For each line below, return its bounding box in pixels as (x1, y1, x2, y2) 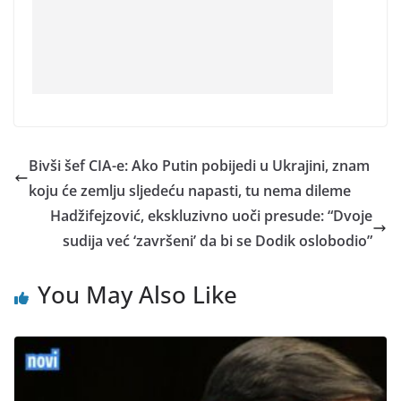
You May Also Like (38, 278, 237, 311)
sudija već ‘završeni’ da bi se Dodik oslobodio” (63, 231, 372, 252)
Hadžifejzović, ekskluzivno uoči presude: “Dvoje (50, 206, 372, 226)
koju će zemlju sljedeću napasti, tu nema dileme (29, 181, 351, 201)
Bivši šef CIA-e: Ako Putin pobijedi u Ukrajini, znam (29, 156, 370, 176)
